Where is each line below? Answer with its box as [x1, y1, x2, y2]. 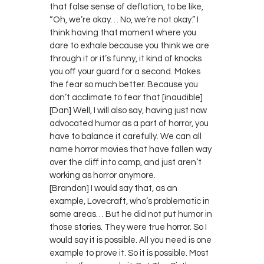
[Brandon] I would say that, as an [49, 183, 177, 193]
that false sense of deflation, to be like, [49, 2, 203, 11]
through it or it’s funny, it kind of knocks [49, 54, 202, 63]
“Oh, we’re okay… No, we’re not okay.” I [49, 15, 199, 24]
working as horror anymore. [49, 170, 156, 180]
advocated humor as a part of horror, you [49, 118, 209, 128]
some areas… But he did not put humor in [49, 209, 212, 219]
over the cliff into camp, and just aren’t [49, 157, 202, 167]
